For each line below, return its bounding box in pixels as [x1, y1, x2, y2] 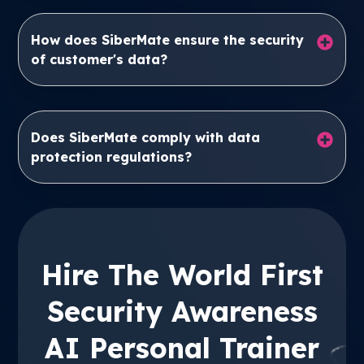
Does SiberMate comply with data [31, 129, 261, 145]
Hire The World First [41, 258, 323, 292]
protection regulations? [31, 149, 193, 165]
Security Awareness [46, 294, 318, 329]
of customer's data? [31, 51, 168, 67]
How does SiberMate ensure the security [31, 32, 305, 48]
